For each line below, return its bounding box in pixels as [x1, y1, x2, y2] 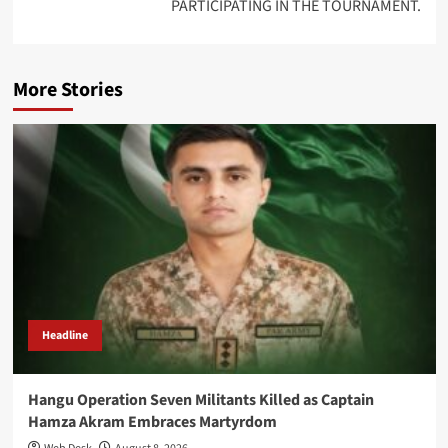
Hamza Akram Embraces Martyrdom [27, 410, 277, 433]
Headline [41, 326, 88, 344]
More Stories [12, 75, 123, 104]
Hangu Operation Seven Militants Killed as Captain [27, 388, 374, 411]
